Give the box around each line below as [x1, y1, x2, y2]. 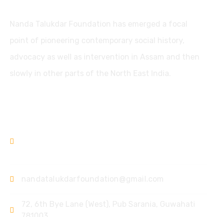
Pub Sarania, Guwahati [112, 200, 195, 209]
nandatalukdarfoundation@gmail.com [21, 174, 164, 184]
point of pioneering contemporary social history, [10, 36, 185, 45]
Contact [10, 99, 50, 113]
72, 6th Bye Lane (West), [21, 200, 112, 209]
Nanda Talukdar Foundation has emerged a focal [10, 19, 187, 29]
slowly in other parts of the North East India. [10, 69, 171, 78]
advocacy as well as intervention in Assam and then [10, 52, 200, 62]
